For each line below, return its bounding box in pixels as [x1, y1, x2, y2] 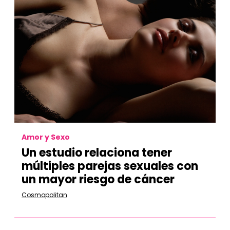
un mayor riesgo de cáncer [22, 171, 175, 187]
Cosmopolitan [22, 190, 67, 199]
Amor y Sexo [22, 132, 70, 142]
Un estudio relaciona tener [22, 145, 172, 161]
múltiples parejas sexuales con [22, 158, 198, 174]
